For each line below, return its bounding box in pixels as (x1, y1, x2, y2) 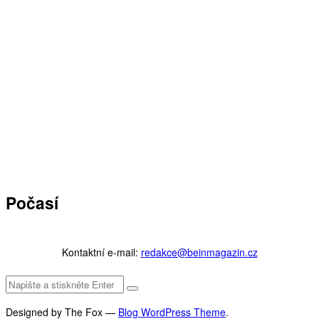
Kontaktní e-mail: (61, 244, 141, 259)
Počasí (6, 191, 58, 215)
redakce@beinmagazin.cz (140, 244, 258, 259)
